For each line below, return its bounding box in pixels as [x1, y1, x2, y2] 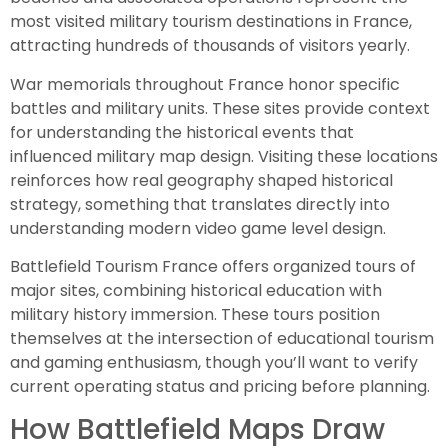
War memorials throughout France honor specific [10, 72, 400, 96]
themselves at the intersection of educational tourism [10, 327, 434, 351]
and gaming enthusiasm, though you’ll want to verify [10, 351, 418, 375]
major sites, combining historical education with [10, 279, 382, 303]
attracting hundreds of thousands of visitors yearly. [10, 34, 410, 58]
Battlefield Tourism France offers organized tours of [10, 255, 416, 279]
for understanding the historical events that [10, 120, 354, 144]
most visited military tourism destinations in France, [10, 10, 412, 34]
